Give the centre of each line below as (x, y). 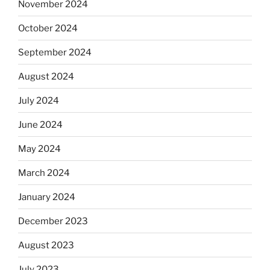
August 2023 (46, 245)
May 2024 (39, 149)
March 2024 (44, 173)
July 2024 (39, 100)
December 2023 (53, 221)
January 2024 (47, 197)
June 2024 (40, 124)
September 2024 (55, 52)
